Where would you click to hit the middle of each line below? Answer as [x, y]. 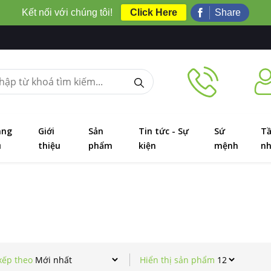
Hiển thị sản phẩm [177, 260]
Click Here [154, 12]
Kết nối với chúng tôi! [67, 12]
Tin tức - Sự [164, 131]
